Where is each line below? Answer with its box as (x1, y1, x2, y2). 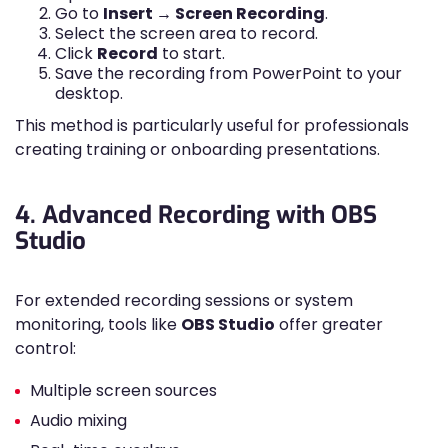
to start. (158, 42, 225, 65)
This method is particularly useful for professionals (15, 114, 409, 137)
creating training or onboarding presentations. (15, 138, 380, 161)
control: (15, 337, 76, 360)
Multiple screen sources (30, 379, 217, 402)
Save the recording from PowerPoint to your (55, 62, 402, 85)
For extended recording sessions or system (15, 289, 353, 312)
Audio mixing (30, 409, 127, 432)
